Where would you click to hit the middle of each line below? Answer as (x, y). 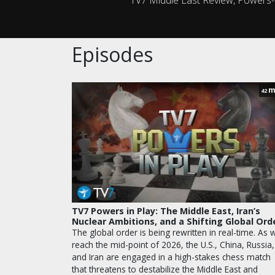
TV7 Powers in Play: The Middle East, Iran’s (166, 211)
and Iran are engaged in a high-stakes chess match (171, 257)
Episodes (112, 54)
